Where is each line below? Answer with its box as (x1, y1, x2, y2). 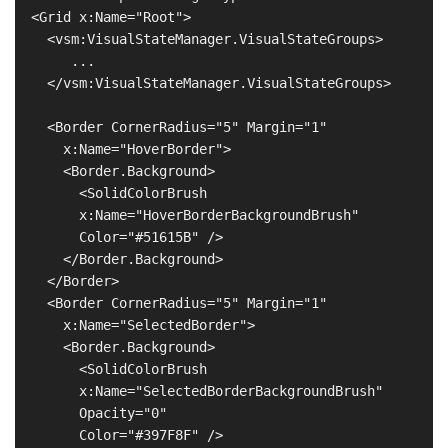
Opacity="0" (15, 404, 167, 421)
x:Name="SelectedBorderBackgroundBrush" (15, 382, 383, 399)
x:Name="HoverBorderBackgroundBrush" (15, 206, 359, 223)
